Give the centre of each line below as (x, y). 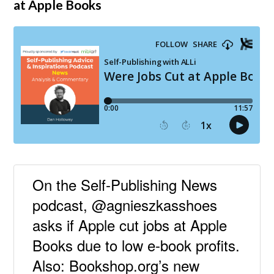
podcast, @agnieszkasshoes (125, 204)
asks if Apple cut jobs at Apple (130, 224)
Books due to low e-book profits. (136, 245)
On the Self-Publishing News (125, 184)
